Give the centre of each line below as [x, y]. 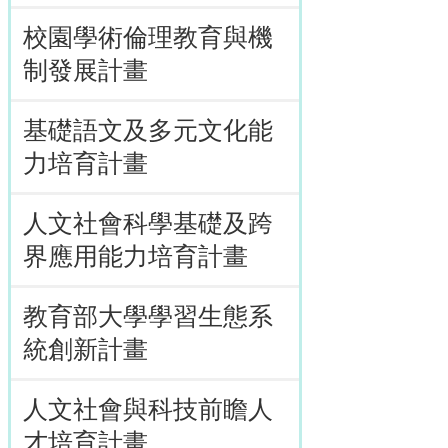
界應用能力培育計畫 [135, 256]
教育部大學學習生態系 [148, 316]
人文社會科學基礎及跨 [148, 223]
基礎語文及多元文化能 [148, 130]
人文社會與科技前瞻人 [148, 409]
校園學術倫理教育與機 [148, 37]
